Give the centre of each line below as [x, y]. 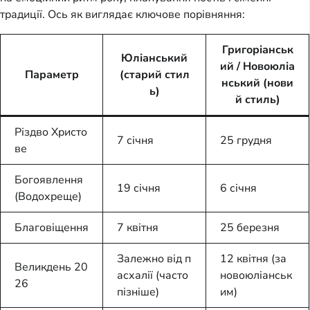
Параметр [52, 74]
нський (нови [257, 83]
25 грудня [246, 140]
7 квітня [138, 227]
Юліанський [154, 58]
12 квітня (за [253, 258]
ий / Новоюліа [257, 66]
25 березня [250, 227]
